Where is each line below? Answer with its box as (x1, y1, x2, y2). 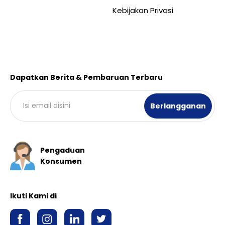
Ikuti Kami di (10, 190, 57, 201)
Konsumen (40, 156, 82, 166)
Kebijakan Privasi (113, 5, 173, 16)
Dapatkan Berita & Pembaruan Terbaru (10, 72, 163, 82)
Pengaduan (40, 145, 85, 155)
